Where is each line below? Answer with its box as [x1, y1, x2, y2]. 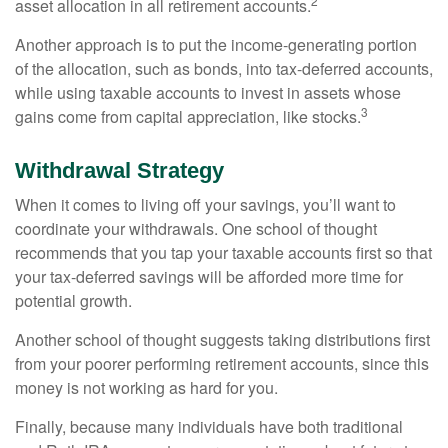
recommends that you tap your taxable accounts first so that [15, 241, 432, 264]
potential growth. [15, 289, 132, 312]
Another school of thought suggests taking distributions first [15, 328, 430, 351]
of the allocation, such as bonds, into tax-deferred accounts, [15, 57, 433, 80]
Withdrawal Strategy [15, 158, 224, 183]
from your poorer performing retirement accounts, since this [15, 352, 429, 375]
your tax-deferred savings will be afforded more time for [15, 265, 403, 288]
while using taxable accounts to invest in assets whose [15, 81, 401, 104]
